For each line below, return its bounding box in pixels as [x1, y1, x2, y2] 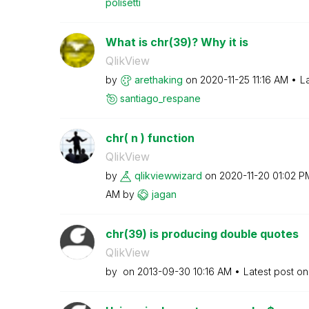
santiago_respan [119, 92, 195, 104]
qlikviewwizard [134, 169, 202, 181]
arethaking [134, 73, 183, 86]
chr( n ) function [105, 130, 195, 145]
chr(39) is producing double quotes [105, 226, 299, 241]
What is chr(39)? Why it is [105, 34, 248, 49]
